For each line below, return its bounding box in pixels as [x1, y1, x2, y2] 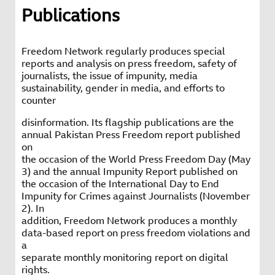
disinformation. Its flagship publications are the [21, 118, 234, 128]
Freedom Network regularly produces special [21, 47, 225, 57]
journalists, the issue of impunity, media [21, 71, 198, 82]
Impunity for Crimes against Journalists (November [21, 192, 250, 202]
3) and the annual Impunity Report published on [21, 167, 238, 177]
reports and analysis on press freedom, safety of [21, 59, 237, 69]
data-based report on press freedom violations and [21, 228, 250, 239]
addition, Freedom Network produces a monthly [21, 216, 237, 227]
